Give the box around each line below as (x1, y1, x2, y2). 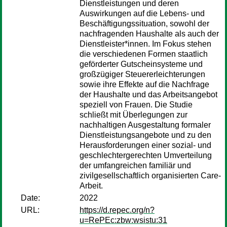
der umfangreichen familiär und (80, 161, 191, 170)
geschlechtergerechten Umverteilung (80, 151, 212, 160)
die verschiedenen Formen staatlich (80, 50, 208, 58)
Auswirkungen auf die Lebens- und (80, 9, 205, 18)
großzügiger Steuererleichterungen (80, 70, 205, 79)
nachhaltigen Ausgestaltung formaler (80, 121, 211, 129)
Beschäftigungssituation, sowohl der (80, 19, 209, 28)
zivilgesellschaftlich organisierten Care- (80, 171, 221, 180)
